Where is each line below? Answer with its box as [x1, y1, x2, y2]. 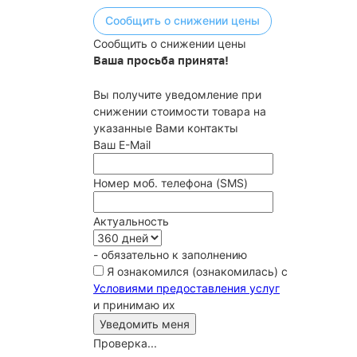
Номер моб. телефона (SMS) [93, 176, 248, 190]
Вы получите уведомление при [93, 88, 261, 101]
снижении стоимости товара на [93, 104, 266, 118]
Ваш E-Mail [93, 138, 151, 151]
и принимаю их [93, 298, 175, 312]
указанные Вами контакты [93, 121, 238, 135]
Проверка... [93, 336, 157, 350]
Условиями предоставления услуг [93, 281, 280, 295]
